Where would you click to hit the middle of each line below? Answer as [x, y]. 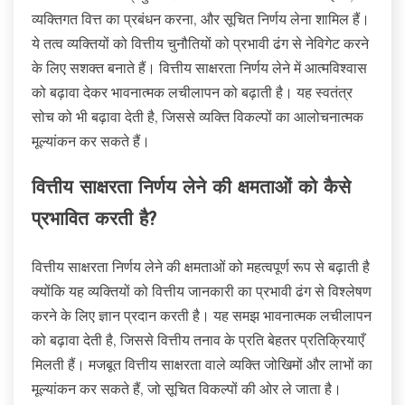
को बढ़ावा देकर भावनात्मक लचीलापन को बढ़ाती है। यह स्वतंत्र [192, 93]
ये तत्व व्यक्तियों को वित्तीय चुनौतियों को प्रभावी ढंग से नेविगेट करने [200, 44]
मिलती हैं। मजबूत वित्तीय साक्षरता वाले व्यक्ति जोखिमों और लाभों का [202, 364]
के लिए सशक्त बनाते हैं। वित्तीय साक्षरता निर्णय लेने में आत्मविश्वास [199, 68]
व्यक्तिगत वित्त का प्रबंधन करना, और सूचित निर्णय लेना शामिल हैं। [201, 19]
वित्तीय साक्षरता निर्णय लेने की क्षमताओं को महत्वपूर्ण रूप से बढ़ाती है [201, 266]
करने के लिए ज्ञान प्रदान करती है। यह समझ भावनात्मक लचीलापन [202, 315]
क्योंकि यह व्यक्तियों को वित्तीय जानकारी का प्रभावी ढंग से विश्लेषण [202, 291]
